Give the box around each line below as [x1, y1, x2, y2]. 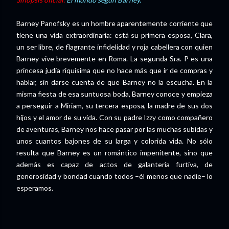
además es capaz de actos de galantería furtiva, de [16, 160, 213, 169]
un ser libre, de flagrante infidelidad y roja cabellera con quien [16, 42, 213, 51]
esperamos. [16, 184, 53, 192]
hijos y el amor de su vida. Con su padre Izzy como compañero [16, 113, 213, 122]
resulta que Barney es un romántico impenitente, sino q [16, 148, 204, 157]
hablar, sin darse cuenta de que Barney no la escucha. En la [16, 78, 213, 86]
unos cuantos [16, 136, 65, 145]
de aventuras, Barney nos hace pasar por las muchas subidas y [16, 125, 213, 133]
